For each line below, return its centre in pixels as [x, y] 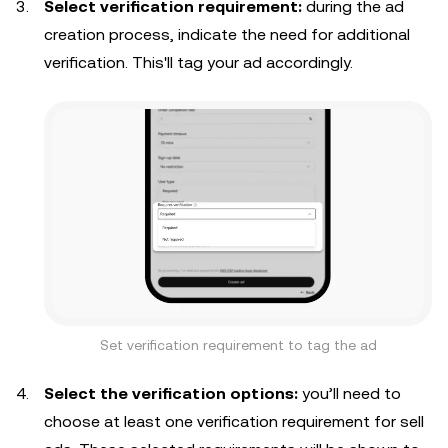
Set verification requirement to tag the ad [238, 345]
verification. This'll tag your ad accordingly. [198, 62]
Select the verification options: [173, 394]
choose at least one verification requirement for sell [234, 422]
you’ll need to [351, 394]
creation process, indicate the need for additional [227, 34]
